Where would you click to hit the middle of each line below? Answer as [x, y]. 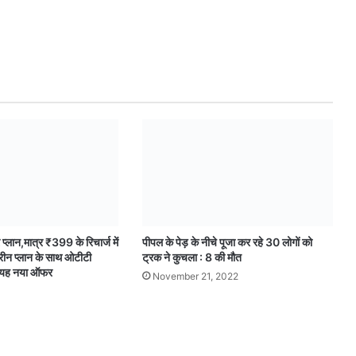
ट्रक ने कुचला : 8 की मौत [192, 257]
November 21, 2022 [195, 277]
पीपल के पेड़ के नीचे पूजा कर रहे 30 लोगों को [227, 242]
